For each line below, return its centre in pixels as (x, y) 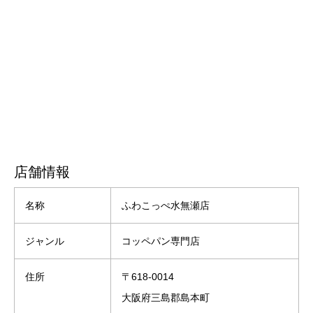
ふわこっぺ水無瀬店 (166, 205)
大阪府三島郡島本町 (166, 297)
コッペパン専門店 (161, 241)
